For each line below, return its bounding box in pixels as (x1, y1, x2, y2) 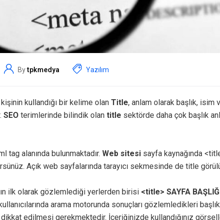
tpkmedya (27, 65, 59, 74)
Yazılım (86, 65, 109, 74)
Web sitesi (102, 149, 141, 159)
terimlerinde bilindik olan (21, 110, 107, 120)
